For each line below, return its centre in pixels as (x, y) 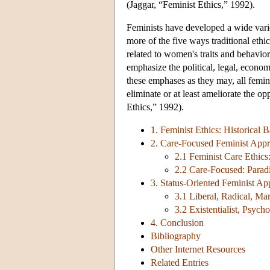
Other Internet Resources (198, 250)
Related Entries (180, 263)
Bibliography (176, 236)
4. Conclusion (177, 223)
